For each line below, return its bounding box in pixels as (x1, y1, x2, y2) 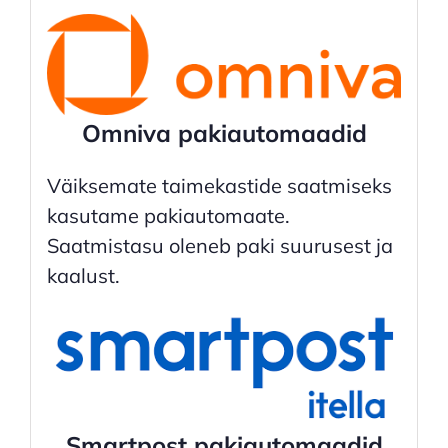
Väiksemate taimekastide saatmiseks (46, 173, 392, 199)
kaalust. (46, 263, 120, 289)
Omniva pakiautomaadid (81, 118, 367, 149)
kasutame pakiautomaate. (46, 203, 290, 229)
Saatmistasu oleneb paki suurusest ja (46, 233, 393, 259)
